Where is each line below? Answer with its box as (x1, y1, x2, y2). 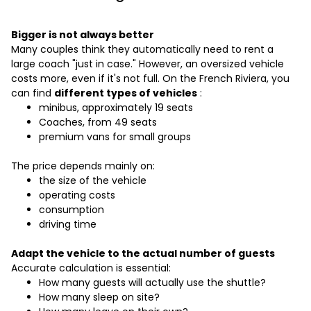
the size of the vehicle (39, 174, 146, 188)
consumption (39, 203, 104, 217)
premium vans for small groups (39, 130, 191, 144)
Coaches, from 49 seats (39, 115, 157, 130)
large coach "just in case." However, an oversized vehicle (11, 57, 284, 72)
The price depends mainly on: (11, 159, 155, 174)
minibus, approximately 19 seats (39, 101, 193, 115)
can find (11, 86, 54, 101)
